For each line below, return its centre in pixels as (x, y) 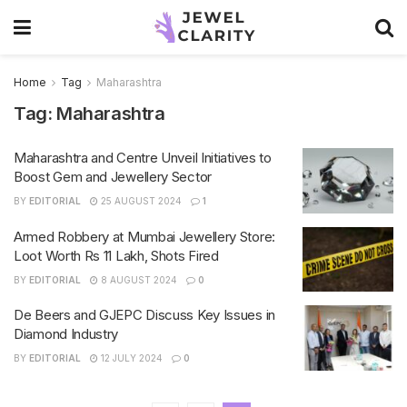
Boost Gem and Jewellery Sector (113, 177)
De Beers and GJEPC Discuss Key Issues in (144, 315)
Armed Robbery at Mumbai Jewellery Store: (144, 236)
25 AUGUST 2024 (140, 201)
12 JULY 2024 (130, 358)
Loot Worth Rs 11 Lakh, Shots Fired (116, 255)
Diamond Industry (66, 334)
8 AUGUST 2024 (138, 279)
